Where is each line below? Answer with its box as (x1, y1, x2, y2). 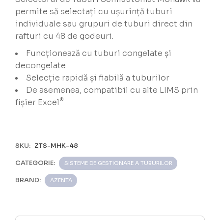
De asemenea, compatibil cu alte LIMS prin (26, 85, 198, 96)
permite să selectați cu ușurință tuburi (15, 6, 173, 17)
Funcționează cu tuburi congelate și (26, 48, 172, 59)
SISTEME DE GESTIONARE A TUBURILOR (64, 160, 173, 167)
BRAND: (15, 176, 41, 185)
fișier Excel (15, 97, 60, 108)
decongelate (15, 60, 66, 71)
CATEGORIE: (15, 159, 55, 167)
